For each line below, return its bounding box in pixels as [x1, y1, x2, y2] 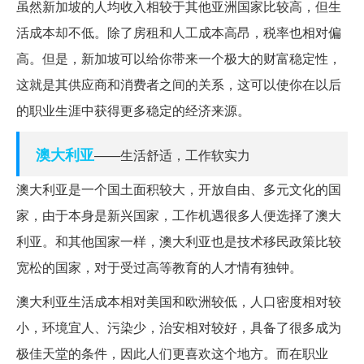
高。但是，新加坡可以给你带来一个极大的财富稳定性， [16, 49, 341, 68]
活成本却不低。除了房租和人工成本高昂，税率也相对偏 [16, 23, 341, 42]
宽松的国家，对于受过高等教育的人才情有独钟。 [16, 258, 302, 277]
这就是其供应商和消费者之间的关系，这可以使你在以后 [16, 75, 341, 94]
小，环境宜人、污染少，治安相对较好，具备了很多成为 [16, 318, 341, 337]
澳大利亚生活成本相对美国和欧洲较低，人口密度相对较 [16, 292, 341, 311]
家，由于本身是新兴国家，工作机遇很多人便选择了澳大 [16, 206, 341, 225]
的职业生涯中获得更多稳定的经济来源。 [16, 101, 250, 120]
